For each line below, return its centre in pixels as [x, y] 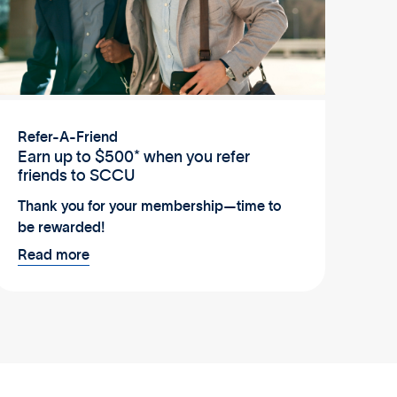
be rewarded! [61, 227]
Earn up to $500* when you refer [133, 157]
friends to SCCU [76, 176]
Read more [53, 256]
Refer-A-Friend [67, 137]
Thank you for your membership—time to [149, 206]
